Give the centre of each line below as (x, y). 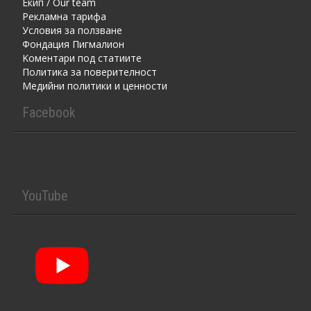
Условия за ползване (72, 30)
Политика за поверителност (90, 72)
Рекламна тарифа (64, 16)
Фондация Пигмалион (73, 44)
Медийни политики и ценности (95, 85)
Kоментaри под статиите (82, 58)
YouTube (45, 195)
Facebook (49, 112)
